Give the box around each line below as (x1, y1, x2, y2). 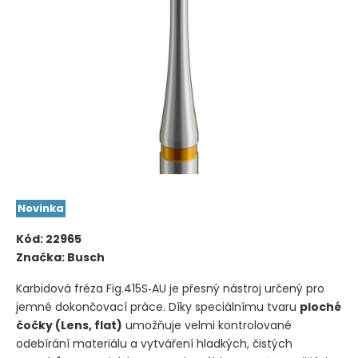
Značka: (16, 249, 67, 265)
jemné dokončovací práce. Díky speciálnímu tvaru (16, 298, 300, 315)
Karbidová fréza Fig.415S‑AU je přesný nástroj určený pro (16, 280, 324, 296)
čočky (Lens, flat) (16, 316, 122, 333)
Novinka (18, 200, 65, 216)
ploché (300, 298, 341, 315)
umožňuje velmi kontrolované (122, 316, 292, 333)
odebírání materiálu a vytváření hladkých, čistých (16, 335, 292, 352)
